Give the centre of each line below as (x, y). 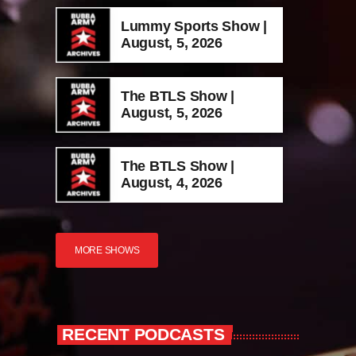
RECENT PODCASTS (143, 334)
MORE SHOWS (107, 250)
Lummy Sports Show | (194, 26)
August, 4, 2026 (172, 182)
